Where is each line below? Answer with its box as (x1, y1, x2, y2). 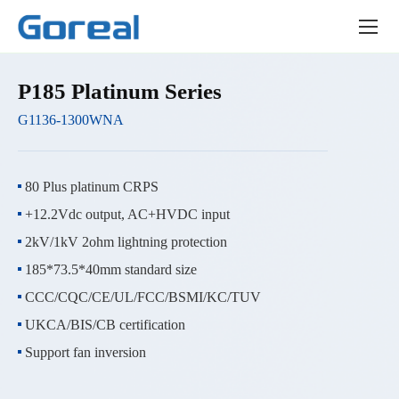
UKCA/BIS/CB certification (24, 316, 185, 332)
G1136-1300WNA (18, 111, 124, 127)
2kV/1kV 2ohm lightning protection (24, 233, 227, 249)
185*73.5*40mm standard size (24, 261, 197, 277)
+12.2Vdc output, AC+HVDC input (24, 206, 230, 222)
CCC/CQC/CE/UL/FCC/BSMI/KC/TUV (24, 289, 261, 305)
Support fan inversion (24, 344, 146, 360)
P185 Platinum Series (18, 78, 222, 103)
